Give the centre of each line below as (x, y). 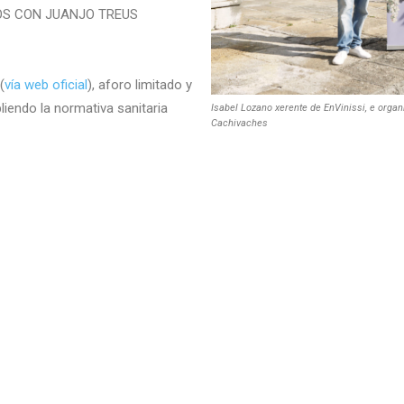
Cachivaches (239, 124)
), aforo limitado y (140, 85)
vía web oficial (46, 85)
